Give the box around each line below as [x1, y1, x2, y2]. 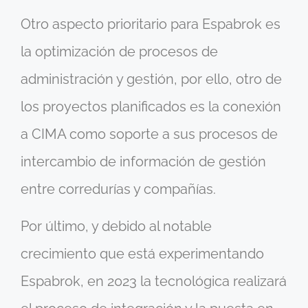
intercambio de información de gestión [21, 153, 266, 170]
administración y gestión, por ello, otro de [21, 70, 282, 87]
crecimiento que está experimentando [21, 245, 264, 263]
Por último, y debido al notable [21, 218, 212, 235]
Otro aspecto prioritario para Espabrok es [21, 15, 280, 32]
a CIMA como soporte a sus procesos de [21, 125, 278, 142]
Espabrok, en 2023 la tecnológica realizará [21, 273, 287, 290]
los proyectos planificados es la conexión [21, 98, 281, 115]
